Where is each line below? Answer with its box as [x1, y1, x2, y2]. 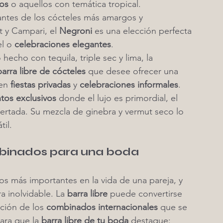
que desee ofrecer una [86, 66, 181, 77]
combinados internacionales [46, 202, 158, 213]
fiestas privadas [10, 79, 71, 90]
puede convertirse [108, 188, 185, 199]
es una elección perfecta [92, 25, 194, 36]
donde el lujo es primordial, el [56, 93, 180, 104]
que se [158, 202, 190, 213]
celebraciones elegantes [14, 39, 111, 50]
